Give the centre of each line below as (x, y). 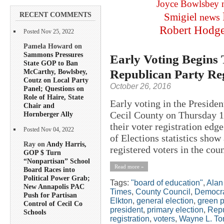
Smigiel (180, 17)
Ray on (35, 144)
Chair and (39, 105)
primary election (175, 209)
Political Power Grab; (57, 178)
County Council (163, 191)
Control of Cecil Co (53, 204)
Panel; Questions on (54, 88)
